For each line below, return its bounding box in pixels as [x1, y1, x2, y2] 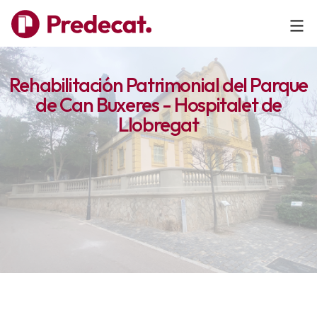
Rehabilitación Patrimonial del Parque [8, 72, 309, 97]
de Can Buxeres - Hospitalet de [35, 92, 282, 117]
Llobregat [118, 112, 199, 137]
